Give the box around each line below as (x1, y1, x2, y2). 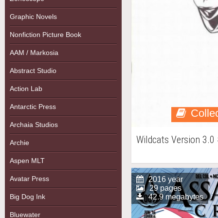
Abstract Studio (10, 67, 56, 74)
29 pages (149, 184, 182, 192)
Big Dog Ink (10, 193, 45, 200)
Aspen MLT (10, 157, 45, 164)
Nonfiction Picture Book (10, 31, 81, 38)
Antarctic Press (10, 103, 56, 110)
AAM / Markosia (10, 49, 58, 56)
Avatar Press (10, 175, 49, 182)
